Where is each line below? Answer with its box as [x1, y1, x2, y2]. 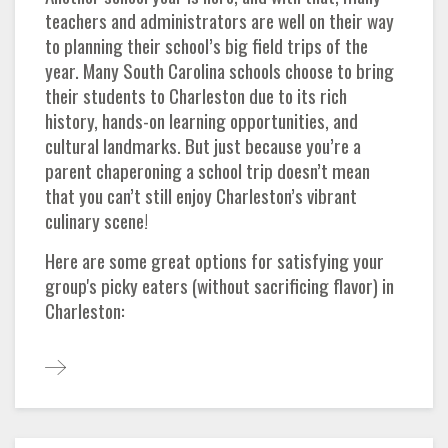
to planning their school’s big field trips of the [45, 30, 368, 60]
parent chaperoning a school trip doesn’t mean [45, 155, 370, 185]
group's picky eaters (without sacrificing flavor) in [45, 270, 394, 300]
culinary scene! [45, 205, 160, 235]
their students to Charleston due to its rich [45, 80, 347, 110]
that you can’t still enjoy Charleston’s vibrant [45, 180, 357, 210]
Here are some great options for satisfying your [45, 245, 384, 275]
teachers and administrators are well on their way [45, 5, 394, 35]
